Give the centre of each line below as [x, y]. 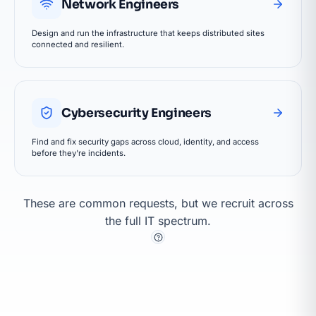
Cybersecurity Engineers [137, 113]
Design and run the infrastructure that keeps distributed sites [148, 33]
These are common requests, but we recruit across [158, 203]
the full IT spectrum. [158, 221]
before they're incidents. [79, 153]
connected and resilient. [78, 44]
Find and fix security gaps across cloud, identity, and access [145, 142]
